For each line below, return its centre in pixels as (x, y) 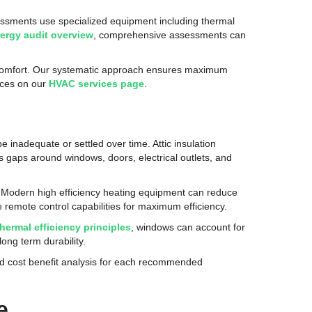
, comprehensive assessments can (170, 35)
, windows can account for (188, 227)
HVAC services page (97, 84)
